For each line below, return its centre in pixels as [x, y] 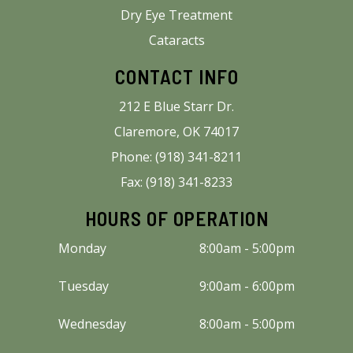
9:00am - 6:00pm [247, 286]
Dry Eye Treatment [176, 15]
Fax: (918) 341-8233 [176, 182]
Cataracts [176, 40]
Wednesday [92, 323]
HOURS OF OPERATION [176, 218]
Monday [82, 248]
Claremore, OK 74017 [176, 131]
